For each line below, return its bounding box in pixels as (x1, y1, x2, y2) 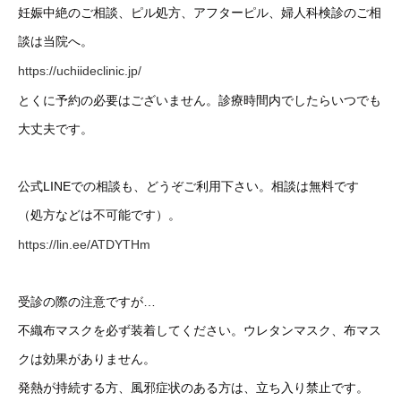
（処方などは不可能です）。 (18, 207, 181, 222)
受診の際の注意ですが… (18, 294, 156, 309)
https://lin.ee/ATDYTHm (18, 236, 150, 252)
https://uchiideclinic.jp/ (18, 64, 141, 79)
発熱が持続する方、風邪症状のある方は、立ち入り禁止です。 (18, 380, 369, 395)
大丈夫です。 (18, 121, 93, 136)
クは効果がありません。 (18, 351, 156, 366)
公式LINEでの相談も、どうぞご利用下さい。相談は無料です (18, 178, 359, 193)
